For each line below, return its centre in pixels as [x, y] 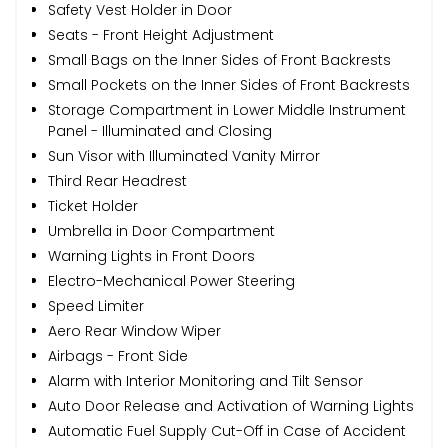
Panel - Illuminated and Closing [160, 130]
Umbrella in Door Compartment [161, 230]
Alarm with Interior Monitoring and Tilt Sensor [205, 380]
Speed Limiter [96, 305]
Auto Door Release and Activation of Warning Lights [231, 405]
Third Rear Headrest [117, 180]
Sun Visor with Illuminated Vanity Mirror [184, 155]
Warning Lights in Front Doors [151, 255]
